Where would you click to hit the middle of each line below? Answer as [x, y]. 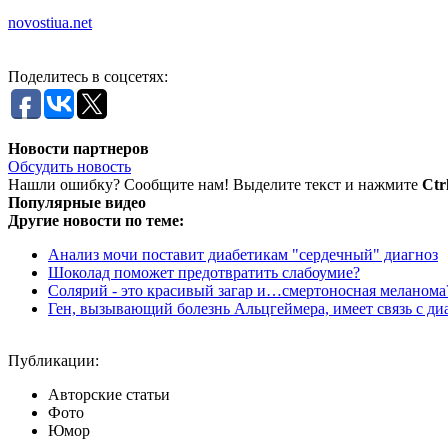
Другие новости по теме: [96, 220]
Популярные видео [77, 202]
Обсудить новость [69, 166]
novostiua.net [50, 22]
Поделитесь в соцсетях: [88, 76]
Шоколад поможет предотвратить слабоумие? [204, 272]
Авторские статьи [109, 394]
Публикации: [53, 360]
